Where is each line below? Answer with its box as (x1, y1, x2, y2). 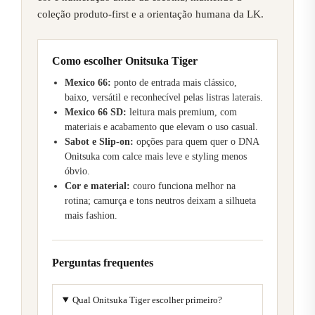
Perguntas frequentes (52, 256, 153, 269)
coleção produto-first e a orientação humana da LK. (37, 8, 264, 20)
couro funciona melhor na (130, 180, 236, 191)
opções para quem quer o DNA (134, 136, 259, 147)
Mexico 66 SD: (65, 106, 127, 117)
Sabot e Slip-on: (65, 136, 134, 147)
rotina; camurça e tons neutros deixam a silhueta (65, 195, 256, 206)
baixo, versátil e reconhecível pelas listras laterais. (65, 91, 263, 103)
